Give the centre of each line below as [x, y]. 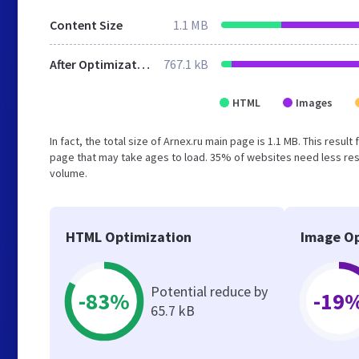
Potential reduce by [209, 291]
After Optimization [143, 64]
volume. [69, 173]
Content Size [86, 25]
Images [314, 103]
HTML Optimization [129, 237]
